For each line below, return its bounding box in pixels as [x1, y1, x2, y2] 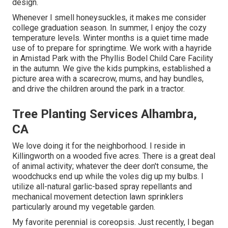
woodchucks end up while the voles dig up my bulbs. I [12, 171, 204, 181]
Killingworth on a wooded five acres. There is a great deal [12, 151, 215, 161]
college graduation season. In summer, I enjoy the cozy [12, 22, 207, 33]
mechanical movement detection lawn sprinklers [12, 191, 183, 202]
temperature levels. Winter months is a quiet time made [12, 33, 209, 43]
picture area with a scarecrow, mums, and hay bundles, [12, 73, 204, 83]
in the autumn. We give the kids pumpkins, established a [12, 63, 211, 73]
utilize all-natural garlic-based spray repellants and [12, 181, 192, 191]
